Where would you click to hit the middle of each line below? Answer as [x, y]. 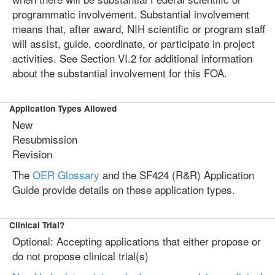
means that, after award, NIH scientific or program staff [139, 29]
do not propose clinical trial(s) [80, 256]
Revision [32, 154]
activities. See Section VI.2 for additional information [132, 58]
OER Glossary [66, 175]
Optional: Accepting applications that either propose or [137, 241]
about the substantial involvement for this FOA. [120, 73]
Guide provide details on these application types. [124, 189]
